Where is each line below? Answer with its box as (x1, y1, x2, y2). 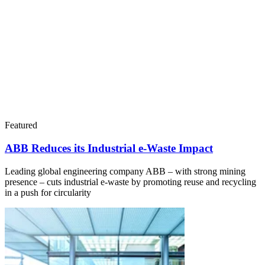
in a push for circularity (5, 187, 91, 198)
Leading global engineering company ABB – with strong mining (5, 166, 245, 176)
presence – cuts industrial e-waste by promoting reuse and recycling (5, 176, 256, 187)
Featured (5, 120, 37, 131)
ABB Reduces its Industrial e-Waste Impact (5, 142, 213, 155)
